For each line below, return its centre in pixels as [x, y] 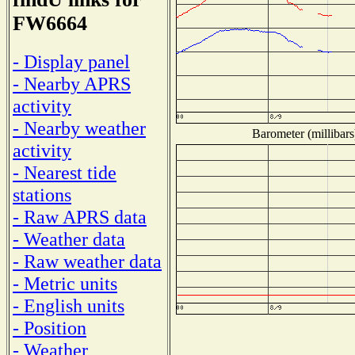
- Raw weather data [87, 261]
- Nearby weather [79, 128]
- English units [69, 305]
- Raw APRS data [80, 216]
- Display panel [71, 61]
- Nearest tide [65, 172]
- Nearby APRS [72, 83]
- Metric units [65, 283]
